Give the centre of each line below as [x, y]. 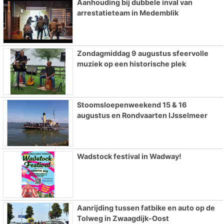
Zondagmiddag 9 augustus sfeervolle [142, 53]
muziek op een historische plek [131, 64]
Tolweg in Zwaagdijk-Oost [123, 218]
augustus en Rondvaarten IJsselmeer [142, 115]
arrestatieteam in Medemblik [127, 12]
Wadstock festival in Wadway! [129, 156]
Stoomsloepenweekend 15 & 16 [132, 105]
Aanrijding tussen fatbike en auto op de [146, 207]
